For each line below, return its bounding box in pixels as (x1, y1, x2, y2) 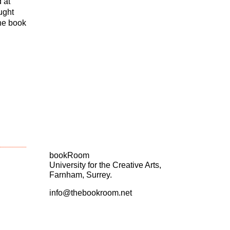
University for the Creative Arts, (49, 161, 161, 169)
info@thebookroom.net (49, 188, 132, 197)
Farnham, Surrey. (49, 170, 112, 179)
